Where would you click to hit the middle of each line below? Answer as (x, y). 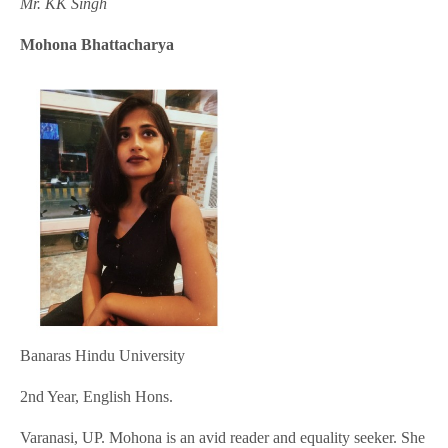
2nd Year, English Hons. (97, 397)
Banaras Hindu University (103, 356)
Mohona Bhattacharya (97, 45)
